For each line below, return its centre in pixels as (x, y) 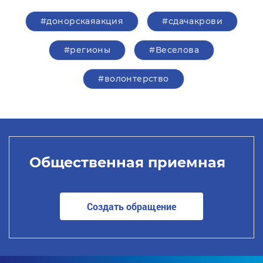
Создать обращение (131, 206)
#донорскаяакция (82, 21)
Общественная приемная (127, 162)
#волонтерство (134, 79)
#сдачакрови (192, 21)
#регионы (87, 50)
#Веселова (174, 50)
